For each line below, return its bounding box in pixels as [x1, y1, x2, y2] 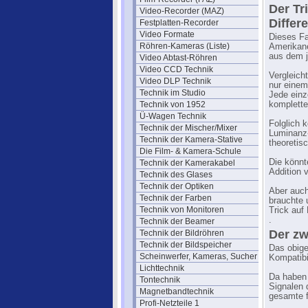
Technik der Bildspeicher [140, 240, 232, 250]
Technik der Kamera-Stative [140, 135, 243, 144]
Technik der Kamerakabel [140, 158, 235, 168]
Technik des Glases [140, 170, 212, 179]
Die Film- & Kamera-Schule [140, 146, 241, 156]
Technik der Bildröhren [140, 228, 224, 238]
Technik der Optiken [140, 181, 214, 191]
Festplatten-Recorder [140, 18, 219, 27]
